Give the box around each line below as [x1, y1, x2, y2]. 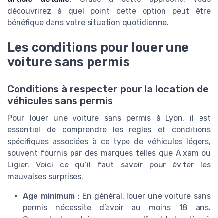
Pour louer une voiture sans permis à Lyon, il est [7, 113, 211, 123]
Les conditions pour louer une [7, 39, 189, 54]
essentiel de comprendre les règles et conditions [7, 125, 211, 134]
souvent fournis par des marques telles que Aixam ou [7, 148, 211, 158]
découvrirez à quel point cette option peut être [7, 6, 211, 16]
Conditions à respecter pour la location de [7, 83, 209, 95]
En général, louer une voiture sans [79, 191, 211, 200]
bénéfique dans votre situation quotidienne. [7, 18, 169, 28]
